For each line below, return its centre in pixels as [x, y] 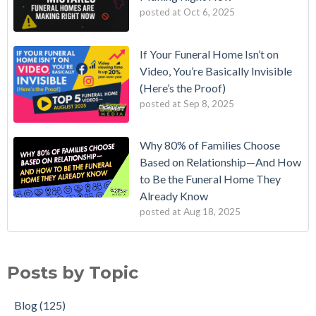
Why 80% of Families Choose [210, 145]
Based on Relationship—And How [220, 162]
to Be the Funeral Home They [210, 179]
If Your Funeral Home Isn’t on [209, 54]
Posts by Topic [73, 273]
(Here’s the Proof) [183, 87]
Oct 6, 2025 [209, 12]
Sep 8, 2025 [209, 103]
